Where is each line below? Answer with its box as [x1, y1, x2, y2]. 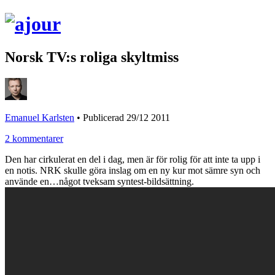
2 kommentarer [5, 133, 63, 144]
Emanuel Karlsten [5, 112, 74, 123]
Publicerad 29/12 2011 [83, 112, 170, 123]
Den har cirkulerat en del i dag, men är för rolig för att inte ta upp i [5, 153, 260, 165]
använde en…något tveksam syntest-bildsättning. [5, 176, 194, 187]
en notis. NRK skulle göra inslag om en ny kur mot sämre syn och [5, 165, 260, 176]
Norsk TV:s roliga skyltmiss [5, 48, 179, 65]
